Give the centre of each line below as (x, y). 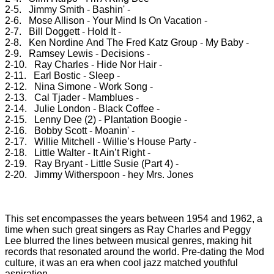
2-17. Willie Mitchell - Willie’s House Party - (102, 141)
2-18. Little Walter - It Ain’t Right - (79, 152)
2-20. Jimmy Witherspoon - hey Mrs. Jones (99, 174)
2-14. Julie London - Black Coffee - (83, 108)
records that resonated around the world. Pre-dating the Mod (135, 251)
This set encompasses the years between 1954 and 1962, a (134, 218)
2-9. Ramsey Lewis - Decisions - (79, 53)
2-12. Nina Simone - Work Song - (80, 86)
